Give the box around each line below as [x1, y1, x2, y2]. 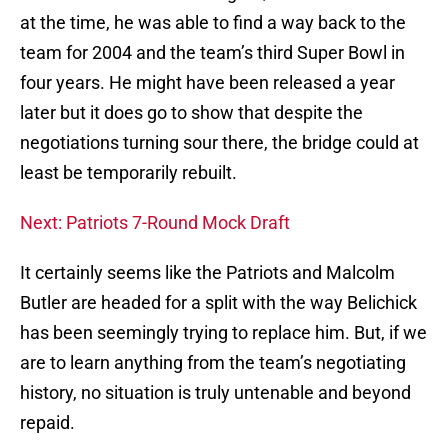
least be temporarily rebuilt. [20, 162, 237, 184]
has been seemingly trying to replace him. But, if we [20, 322, 427, 344]
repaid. [20, 412, 75, 434]
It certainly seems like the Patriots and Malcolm [20, 262, 395, 284]
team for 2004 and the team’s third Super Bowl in [20, 42, 405, 64]
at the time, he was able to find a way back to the [20, 12, 406, 34]
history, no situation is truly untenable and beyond [20, 382, 411, 404]
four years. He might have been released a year [20, 72, 395, 94]
